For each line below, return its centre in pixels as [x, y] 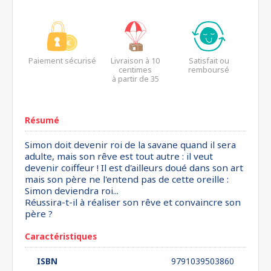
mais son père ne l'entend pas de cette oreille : [127, 179]
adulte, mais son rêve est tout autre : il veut [119, 156]
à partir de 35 [135, 79]
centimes [135, 70]
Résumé [42, 120]
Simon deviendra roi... [72, 191]
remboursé [209, 70]
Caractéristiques [61, 236]
